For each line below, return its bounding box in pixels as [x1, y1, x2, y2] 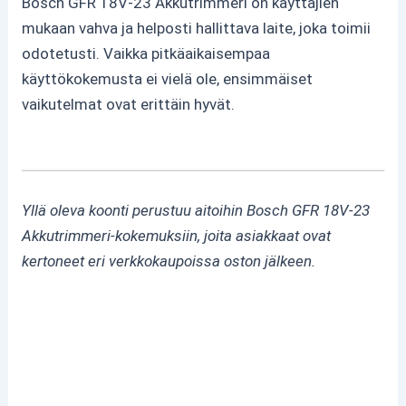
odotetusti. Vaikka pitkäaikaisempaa [22, 43, 271, 63]
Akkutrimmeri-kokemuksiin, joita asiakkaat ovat [22, 227, 332, 246]
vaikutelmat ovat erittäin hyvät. [22, 94, 236, 113]
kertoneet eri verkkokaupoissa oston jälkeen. [22, 252, 316, 271]
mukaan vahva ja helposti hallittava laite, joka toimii [22, 18, 372, 37]
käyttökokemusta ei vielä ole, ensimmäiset [22, 69, 314, 88]
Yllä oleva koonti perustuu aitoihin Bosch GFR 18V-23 [22, 201, 371, 220]
